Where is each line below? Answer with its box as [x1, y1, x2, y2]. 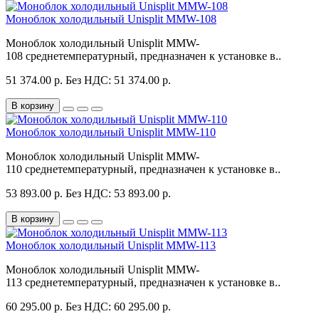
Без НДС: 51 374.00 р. [66, 73, 171, 86]
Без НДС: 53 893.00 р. [66, 187, 171, 199]
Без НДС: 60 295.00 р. [66, 300, 171, 313]
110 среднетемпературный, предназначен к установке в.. [6, 162, 281, 175]
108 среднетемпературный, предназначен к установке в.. [6, 49, 281, 62]
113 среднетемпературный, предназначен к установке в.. [6, 276, 281, 288]
